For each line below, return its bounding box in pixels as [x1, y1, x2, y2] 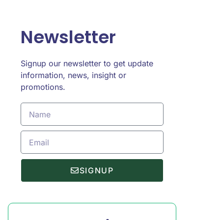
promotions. [21, 82, 65, 92]
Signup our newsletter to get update [21, 58, 153, 68]
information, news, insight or [21, 70, 126, 80]
